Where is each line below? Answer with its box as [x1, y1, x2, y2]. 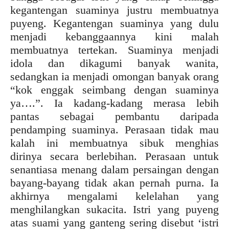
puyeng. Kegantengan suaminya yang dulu [10, 16, 219, 30]
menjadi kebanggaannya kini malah [10, 30, 219, 43]
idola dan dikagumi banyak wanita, [10, 56, 219, 70]
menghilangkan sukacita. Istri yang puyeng [10, 202, 219, 216]
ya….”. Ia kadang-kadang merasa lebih [10, 96, 219, 109]
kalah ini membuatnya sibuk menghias [10, 136, 219, 149]
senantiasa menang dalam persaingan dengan [10, 163, 219, 176]
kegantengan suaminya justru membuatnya [10, 3, 219, 16]
